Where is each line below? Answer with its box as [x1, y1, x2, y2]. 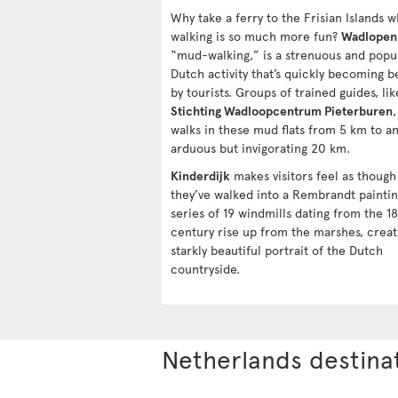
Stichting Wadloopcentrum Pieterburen [171, 101, 393, 119]
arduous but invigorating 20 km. [171, 139, 350, 156]
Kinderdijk [171, 166, 230, 184]
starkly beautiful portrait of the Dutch [171, 241, 383, 259]
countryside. [171, 259, 240, 277]
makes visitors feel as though [230, 166, 396, 184]
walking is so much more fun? [171, 27, 341, 44]
